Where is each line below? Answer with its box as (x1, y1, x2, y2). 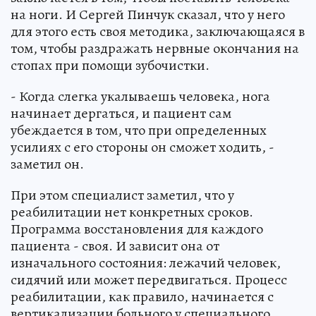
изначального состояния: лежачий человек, (11, 253, 281, 272)
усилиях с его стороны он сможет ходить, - (11, 137, 274, 157)
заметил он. (11, 154, 84, 174)
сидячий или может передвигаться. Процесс (11, 269, 287, 289)
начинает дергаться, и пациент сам (11, 103, 231, 123)
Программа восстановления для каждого (11, 219, 263, 238)
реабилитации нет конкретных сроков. (11, 202, 253, 221)
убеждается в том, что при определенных (11, 120, 267, 140)
